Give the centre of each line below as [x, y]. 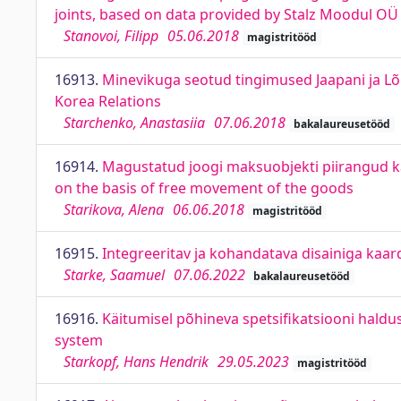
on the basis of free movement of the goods [204, 188]
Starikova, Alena [114, 209]
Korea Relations [108, 101]
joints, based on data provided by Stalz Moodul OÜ [226, 14]
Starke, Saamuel [114, 275]
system [79, 340]
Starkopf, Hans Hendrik [136, 362]
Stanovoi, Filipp [111, 36]
